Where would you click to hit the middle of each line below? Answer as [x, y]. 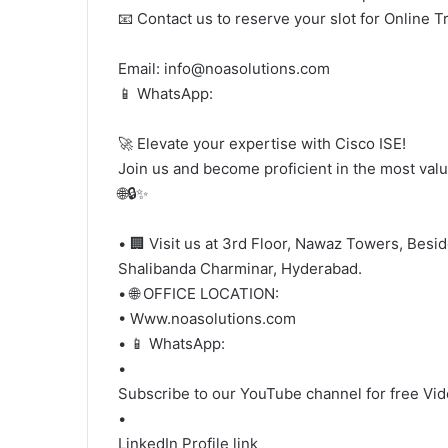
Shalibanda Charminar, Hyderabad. [240, 268]
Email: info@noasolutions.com [224, 68]
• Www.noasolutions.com [207, 318]
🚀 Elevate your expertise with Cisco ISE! [262, 143]
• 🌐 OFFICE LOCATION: [198, 293]
